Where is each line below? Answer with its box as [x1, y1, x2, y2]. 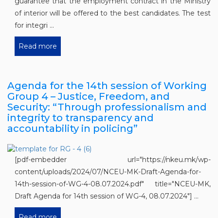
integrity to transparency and [7, 111, 154, 124]
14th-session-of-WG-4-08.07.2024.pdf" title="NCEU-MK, [15, 179, 211, 188]
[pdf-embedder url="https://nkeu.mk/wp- [15, 155, 211, 164]
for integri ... [15, 20, 54, 30]
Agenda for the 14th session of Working [7, 79, 207, 91]
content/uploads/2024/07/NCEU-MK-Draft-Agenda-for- [15, 167, 201, 176]
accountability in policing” [7, 122, 138, 134]
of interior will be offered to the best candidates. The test [15, 8, 211, 18]
